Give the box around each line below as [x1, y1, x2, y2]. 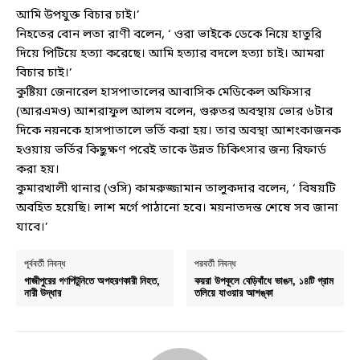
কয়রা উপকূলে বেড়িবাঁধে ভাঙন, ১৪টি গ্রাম [194, 273, 334, 288]
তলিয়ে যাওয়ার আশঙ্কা [194, 285, 274, 301]
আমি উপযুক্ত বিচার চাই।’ [16, 7, 140, 24]
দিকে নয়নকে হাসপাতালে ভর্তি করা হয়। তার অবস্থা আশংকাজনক [16, 123, 341, 140]
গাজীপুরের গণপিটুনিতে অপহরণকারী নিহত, [24, 273, 160, 288]
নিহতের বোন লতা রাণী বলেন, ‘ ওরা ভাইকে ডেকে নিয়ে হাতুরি [16, 27, 321, 43]
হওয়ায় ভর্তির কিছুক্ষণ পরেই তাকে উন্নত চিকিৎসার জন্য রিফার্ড [16, 142, 326, 159]
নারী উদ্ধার [24, 285, 61, 301]
